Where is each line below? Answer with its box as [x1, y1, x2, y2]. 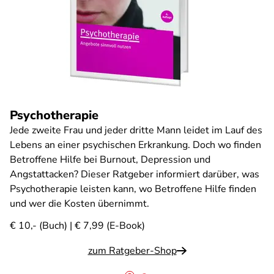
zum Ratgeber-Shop [87, 244, 177, 257]
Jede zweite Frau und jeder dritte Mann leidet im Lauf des [10, 124, 262, 137]
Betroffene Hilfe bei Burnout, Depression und [10, 153, 210, 166]
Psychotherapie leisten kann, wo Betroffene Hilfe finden [10, 182, 256, 196]
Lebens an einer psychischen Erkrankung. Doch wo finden [10, 138, 261, 152]
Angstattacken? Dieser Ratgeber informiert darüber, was [10, 168, 259, 181]
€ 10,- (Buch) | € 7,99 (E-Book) [10, 219, 145, 232]
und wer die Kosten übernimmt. [10, 197, 149, 210]
